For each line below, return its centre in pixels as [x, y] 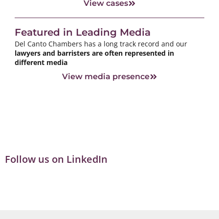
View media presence [106, 76]
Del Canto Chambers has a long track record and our [101, 44]
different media [41, 62]
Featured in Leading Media [83, 32]
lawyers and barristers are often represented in [94, 53]
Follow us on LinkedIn [56, 159]
